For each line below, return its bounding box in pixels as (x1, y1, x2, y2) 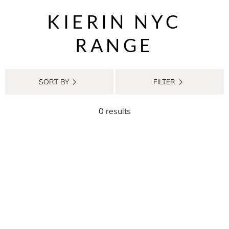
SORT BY (38, 77, 69, 86)
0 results (98, 106, 131, 116)
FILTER (153, 77, 175, 86)
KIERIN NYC (47, 10, 182, 33)
